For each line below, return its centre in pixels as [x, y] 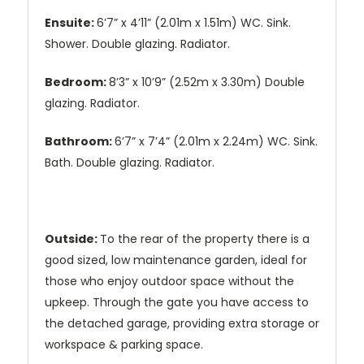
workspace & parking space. [124, 345]
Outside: [72, 239]
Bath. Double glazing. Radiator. [130, 163]
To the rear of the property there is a [205, 239]
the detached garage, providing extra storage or [182, 324]
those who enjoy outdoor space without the [169, 282]
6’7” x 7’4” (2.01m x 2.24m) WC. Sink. [216, 142]
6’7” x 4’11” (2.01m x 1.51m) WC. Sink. [194, 23]
